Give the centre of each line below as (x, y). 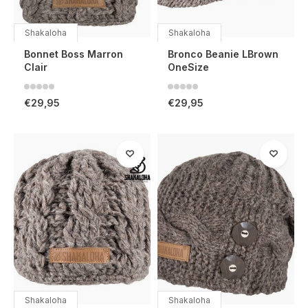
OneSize (188, 67)
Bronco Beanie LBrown (223, 54)
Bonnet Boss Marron (74, 54)
